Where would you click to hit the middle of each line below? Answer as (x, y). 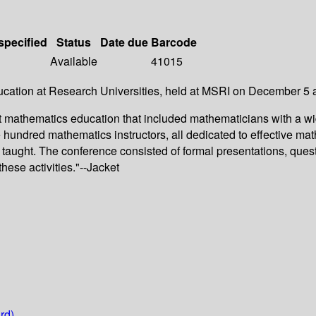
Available (74, 61)
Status (74, 42)
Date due (124, 42)
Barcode (174, 42)
